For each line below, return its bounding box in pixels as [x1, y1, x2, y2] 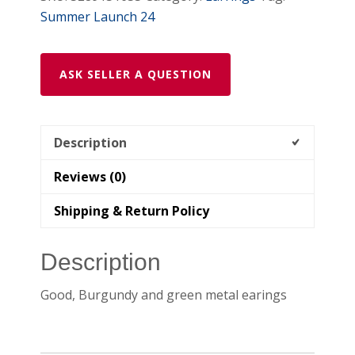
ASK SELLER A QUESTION [59, 66, 212, 82]
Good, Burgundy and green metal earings [40, 286, 288, 304]
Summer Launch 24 [40, 7, 155, 25]
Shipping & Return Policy [54, 201, 210, 219]
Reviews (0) [54, 167, 127, 185]
